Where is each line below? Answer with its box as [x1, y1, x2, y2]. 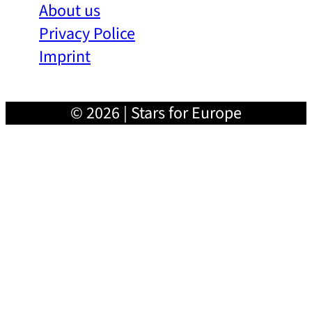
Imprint [39, 44, 91, 69]
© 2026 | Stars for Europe [70, 100, 242, 125]
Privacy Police [39, 21, 135, 46]
